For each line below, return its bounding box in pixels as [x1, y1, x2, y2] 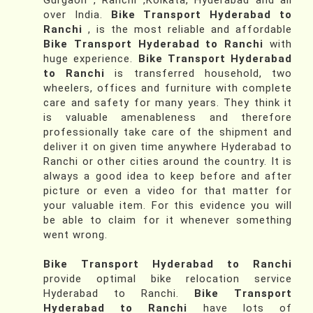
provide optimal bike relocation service [43, 272, 292, 286]
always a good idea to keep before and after [43, 170, 292, 183]
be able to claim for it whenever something [43, 214, 292, 227]
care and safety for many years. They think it [43, 96, 292, 110]
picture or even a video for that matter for [43, 184, 292, 198]
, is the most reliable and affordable [88, 23, 292, 36]
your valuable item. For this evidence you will [43, 199, 292, 212]
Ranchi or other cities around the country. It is [43, 155, 292, 168]
